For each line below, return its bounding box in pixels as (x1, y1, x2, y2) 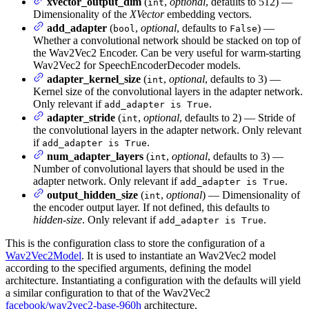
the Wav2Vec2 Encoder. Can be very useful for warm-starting (33, 46, 301, 59)
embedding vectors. (164, 8, 252, 20)
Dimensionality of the (33, 8, 130, 20)
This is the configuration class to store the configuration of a (6, 237, 265, 249)
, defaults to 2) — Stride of (179, 111, 295, 123)
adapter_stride (47, 111, 115, 123)
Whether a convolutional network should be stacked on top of (33, 34, 301, 46)
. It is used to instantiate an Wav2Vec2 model (81, 249, 276, 261)
